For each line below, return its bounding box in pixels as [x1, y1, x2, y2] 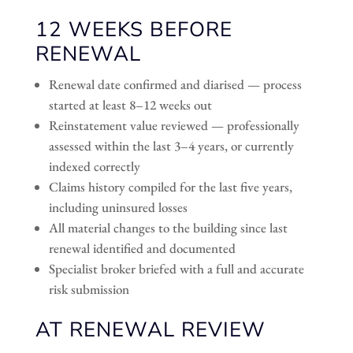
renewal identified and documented [48, 239, 236, 257]
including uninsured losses [48, 198, 188, 216]
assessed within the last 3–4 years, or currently [48, 136, 294, 154]
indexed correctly [48, 157, 140, 175]
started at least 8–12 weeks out [48, 95, 212, 113]
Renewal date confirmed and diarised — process [48, 75, 302, 93]
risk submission [48, 280, 129, 298]
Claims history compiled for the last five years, [48, 177, 292, 195]
